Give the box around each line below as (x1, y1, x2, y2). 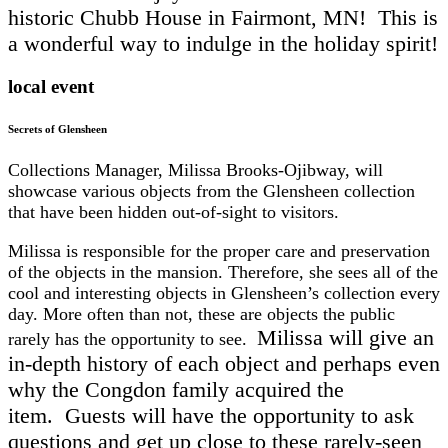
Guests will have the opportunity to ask (65, 403, 414, 429)
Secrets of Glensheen (8, 123, 107, 136)
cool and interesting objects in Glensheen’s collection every (8, 283, 440, 304)
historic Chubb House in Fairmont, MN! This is (8, 5, 438, 31)
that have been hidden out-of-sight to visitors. (8, 202, 339, 223)
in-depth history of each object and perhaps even (8, 351, 440, 377)
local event (8, 76, 94, 98)
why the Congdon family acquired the (8, 377, 344, 403)
